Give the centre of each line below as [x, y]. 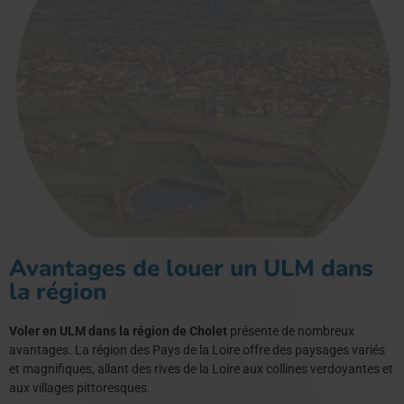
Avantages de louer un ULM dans [191, 268]
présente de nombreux [291, 331]
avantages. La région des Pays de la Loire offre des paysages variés [197, 349]
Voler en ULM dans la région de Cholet [118, 331]
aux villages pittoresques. [80, 387]
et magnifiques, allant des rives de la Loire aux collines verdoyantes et [201, 368]
